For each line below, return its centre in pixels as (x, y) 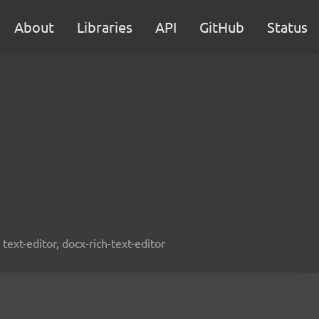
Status (287, 27)
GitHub (222, 27)
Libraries (105, 27)
